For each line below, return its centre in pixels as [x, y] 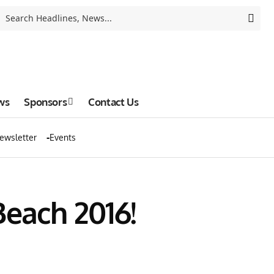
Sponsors [46, 102]
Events [63, 137]
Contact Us [113, 102]
